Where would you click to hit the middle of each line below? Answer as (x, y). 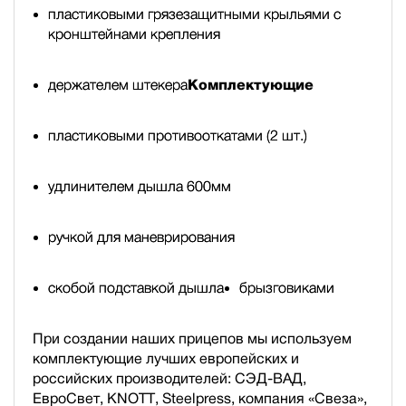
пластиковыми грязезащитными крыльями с (194, 14)
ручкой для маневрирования (141, 237)
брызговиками (287, 287)
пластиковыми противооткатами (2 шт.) (178, 135)
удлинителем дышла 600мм (140, 186)
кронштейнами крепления (134, 34)
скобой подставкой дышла (136, 287)
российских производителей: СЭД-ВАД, (169, 378)
